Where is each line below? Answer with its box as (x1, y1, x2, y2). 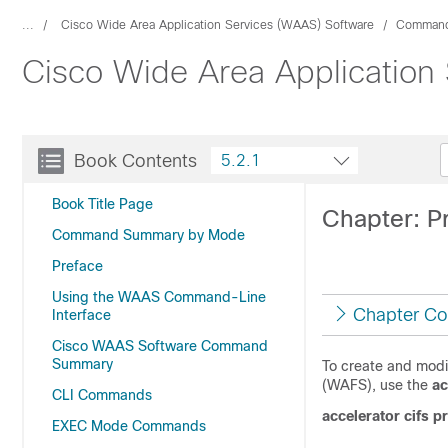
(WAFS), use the (322, 377, 432, 393)
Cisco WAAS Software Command (52, 338, 268, 354)
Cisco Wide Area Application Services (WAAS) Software (61, 18, 374, 32)
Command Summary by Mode (52, 227, 245, 243)
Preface (52, 258, 103, 274)
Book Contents (74, 151, 197, 171)
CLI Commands (52, 387, 152, 403)
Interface (52, 307, 111, 323)
